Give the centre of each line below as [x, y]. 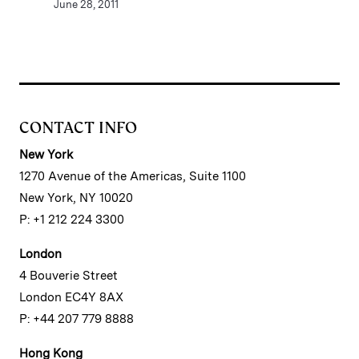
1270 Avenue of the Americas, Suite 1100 [133, 176]
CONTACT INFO [78, 127]
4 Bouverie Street [69, 276]
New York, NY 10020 [76, 198]
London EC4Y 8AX [71, 297]
